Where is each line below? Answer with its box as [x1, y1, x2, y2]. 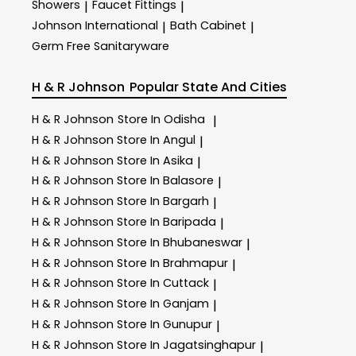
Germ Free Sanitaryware [32, 37, 169, 54]
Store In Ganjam [117, 296, 209, 312]
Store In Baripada [117, 213, 216, 230]
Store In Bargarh [117, 193, 209, 210]
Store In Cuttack [117, 275, 209, 292]
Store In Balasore [117, 172, 214, 189]
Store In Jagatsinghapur [117, 336, 256, 353]
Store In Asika [117, 152, 193, 168]
